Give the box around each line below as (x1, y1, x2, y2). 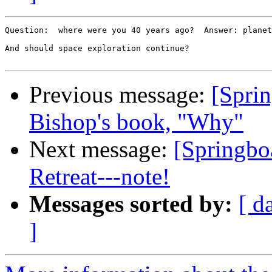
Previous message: (29, 81, 211, 108)
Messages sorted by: (29, 191, 233, 217)
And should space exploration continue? (5, 44, 189, 53)
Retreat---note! (29, 163, 170, 190)
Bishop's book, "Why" (29, 109, 243, 135)
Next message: (29, 136, 174, 163)
